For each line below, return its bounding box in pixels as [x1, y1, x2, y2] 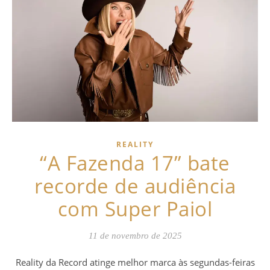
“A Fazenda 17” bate [40, 149, 230, 177]
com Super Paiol [57, 195, 213, 223]
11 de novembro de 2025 [88, 231, 182, 241]
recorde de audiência [34, 172, 236, 200]
